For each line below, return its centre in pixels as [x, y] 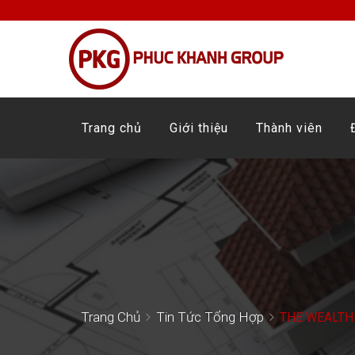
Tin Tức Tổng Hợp [210, 317]
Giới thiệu [199, 128]
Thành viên [289, 128]
